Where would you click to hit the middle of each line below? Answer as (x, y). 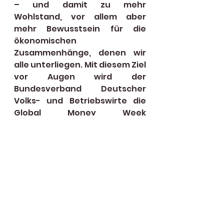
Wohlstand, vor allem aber (80, 16)
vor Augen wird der (80, 76)
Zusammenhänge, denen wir (80, 52)
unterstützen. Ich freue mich (80, 124)
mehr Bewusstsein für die (80, 28)
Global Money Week (80, 112)
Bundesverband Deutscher (80, 88)
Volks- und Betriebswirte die (80, 100)
